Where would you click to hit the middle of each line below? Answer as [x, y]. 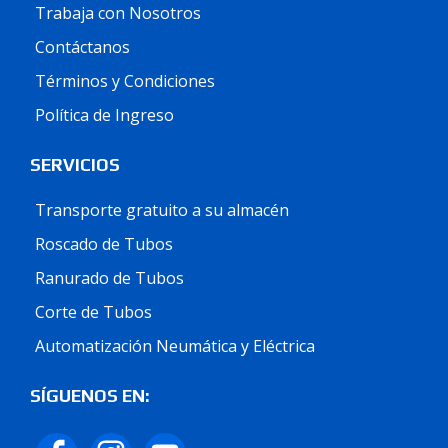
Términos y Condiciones [125, 80]
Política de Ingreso [104, 114]
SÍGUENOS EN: [89, 395]
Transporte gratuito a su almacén [162, 209]
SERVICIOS [75, 164]
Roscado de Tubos [104, 243]
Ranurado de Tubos [109, 277]
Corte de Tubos [93, 311]
